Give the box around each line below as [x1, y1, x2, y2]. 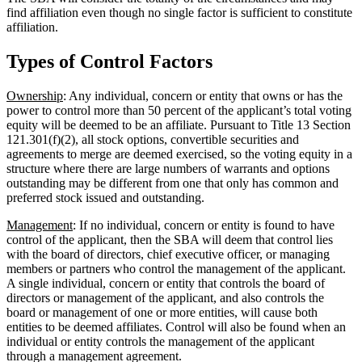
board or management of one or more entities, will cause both [6, 305, 318, 319]
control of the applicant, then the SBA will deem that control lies [6, 232, 333, 246]
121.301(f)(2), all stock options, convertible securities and [6, 132, 299, 146]
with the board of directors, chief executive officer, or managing [6, 246, 330, 261]
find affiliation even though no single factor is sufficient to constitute [6, 5, 352, 19]
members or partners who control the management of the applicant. [6, 261, 346, 276]
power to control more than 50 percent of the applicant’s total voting [6, 103, 351, 117]
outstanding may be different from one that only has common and [6, 175, 339, 190]
